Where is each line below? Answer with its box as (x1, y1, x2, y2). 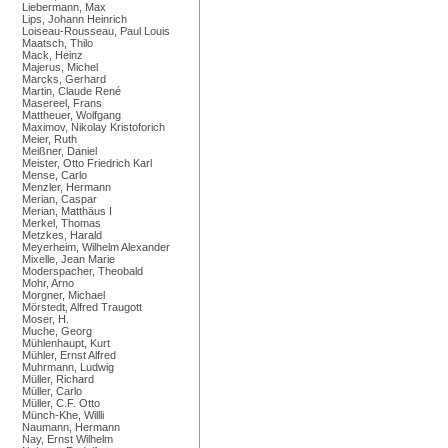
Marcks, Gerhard (22, 72, 106, 85)
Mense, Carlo (22, 168, 87, 181)
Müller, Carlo (22, 384, 82, 397)
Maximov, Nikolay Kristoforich (22, 120, 165, 133)
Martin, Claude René (22, 84, 121, 97)
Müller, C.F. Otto (22, 396, 100, 409)
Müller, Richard (22, 372, 94, 385)
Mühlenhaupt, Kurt (22, 336, 110, 349)
